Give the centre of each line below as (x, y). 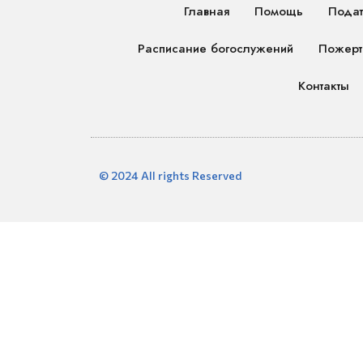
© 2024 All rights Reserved (170, 176)
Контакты (324, 86)
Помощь (278, 12)
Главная (206, 12)
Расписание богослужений (215, 49)
